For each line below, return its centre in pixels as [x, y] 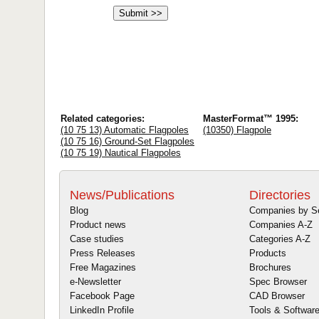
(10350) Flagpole [237, 130]
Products [268, 253]
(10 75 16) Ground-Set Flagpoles [127, 141]
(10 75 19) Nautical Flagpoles [121, 152]
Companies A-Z [281, 225]
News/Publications [122, 195]
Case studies [97, 239]
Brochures [270, 268]
